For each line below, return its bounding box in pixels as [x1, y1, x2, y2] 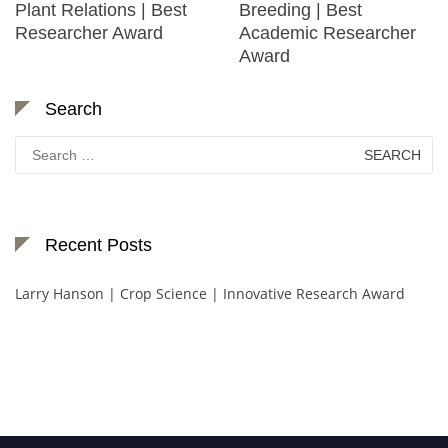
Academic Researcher [239, 23, 416, 44]
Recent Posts [45, 235, 152, 256]
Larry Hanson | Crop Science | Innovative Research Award [15, 284, 405, 304]
